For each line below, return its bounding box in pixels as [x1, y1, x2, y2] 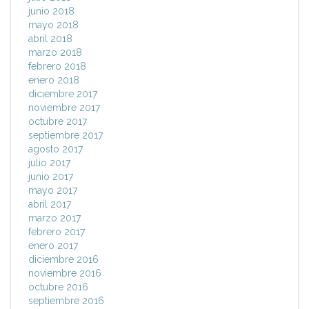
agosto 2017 [28, 143, 83, 155]
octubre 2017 [28, 116, 87, 128]
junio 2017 [28, 171, 73, 183]
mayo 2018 [28, 19, 79, 31]
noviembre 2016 [28, 268, 101, 279]
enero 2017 [28, 240, 78, 252]
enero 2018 [28, 74, 79, 86]
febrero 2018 [28, 61, 86, 72]
